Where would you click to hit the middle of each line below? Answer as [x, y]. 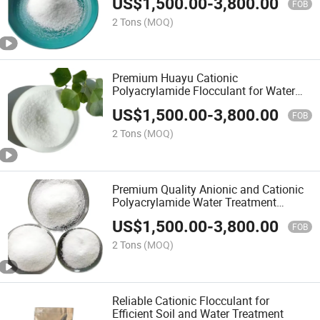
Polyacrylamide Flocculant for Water [204, 90]
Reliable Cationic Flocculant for [191, 301]
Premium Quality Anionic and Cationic [208, 190]
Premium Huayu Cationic [175, 77]
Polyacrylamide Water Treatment [195, 202]
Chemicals [139, 215]
